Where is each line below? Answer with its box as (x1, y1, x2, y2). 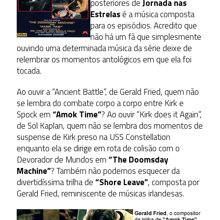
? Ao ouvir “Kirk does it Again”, (101, 108, 202, 121)
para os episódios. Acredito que (90, 19, 197, 32)
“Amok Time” (52, 108, 101, 121)
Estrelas (90, 7, 120, 21)
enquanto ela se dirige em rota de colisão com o (16, 141, 180, 155)
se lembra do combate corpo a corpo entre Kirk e (16, 96, 184, 110)
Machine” (16, 164, 51, 177)
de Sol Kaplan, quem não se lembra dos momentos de (16, 119, 203, 132)
